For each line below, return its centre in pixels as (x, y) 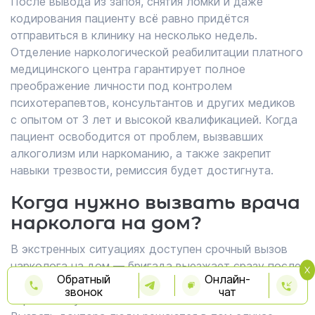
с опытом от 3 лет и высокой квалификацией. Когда (154, 120)
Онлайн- (227, 279)
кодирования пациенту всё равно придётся (130, 18)
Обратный (83, 279)
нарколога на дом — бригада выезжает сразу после (156, 266)
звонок (83, 292)
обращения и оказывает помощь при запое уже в (146, 283)
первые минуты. (54, 300)
